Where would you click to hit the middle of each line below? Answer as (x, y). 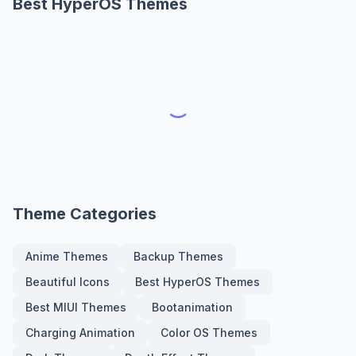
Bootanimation (192, 308)
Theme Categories (85, 214)
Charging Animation (80, 333)
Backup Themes (178, 257)
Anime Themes (67, 257)
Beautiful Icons (68, 282)
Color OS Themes (209, 333)
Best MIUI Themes (76, 308)
